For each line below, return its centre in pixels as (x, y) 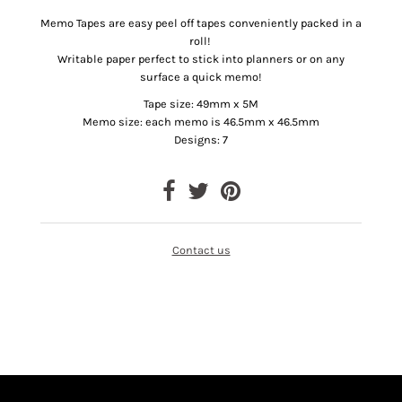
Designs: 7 (201, 139)
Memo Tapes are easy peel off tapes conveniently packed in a (201, 22)
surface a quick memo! (201, 76)
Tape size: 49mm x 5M (201, 103)
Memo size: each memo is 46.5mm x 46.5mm (201, 121)
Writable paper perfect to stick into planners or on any (201, 58)
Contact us (201, 249)
